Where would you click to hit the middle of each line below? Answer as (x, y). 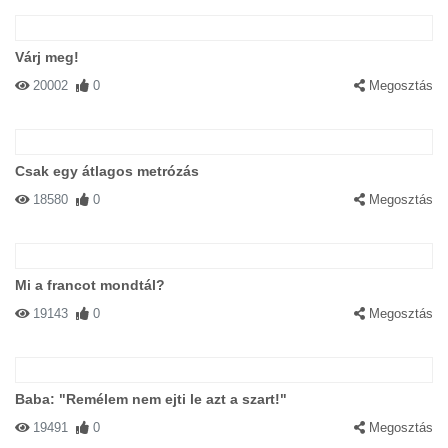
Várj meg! (47, 57)
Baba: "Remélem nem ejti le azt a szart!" (151, 399)
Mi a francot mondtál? (90, 285)
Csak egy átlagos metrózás (107, 171)
